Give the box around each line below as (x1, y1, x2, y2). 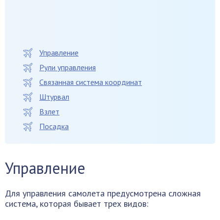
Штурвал (39, 92, 69, 102)
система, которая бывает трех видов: (5, 198, 148, 209)
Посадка (39, 121, 69, 131)
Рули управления (39, 62, 96, 72)
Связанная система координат (39, 77, 142, 87)
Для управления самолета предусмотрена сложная (5, 188, 201, 199)
